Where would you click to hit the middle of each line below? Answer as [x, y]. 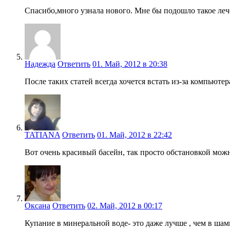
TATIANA [42, 135]
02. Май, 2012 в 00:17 [125, 205]
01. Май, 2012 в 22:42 [135, 135]
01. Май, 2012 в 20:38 [130, 64]
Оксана [37, 205]
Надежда [40, 64]
